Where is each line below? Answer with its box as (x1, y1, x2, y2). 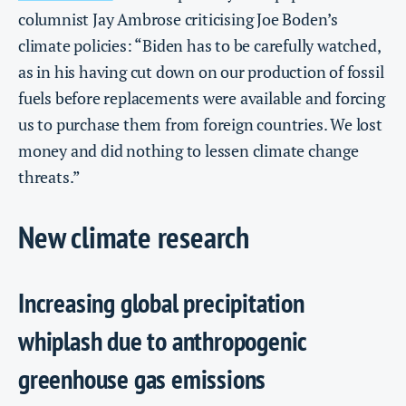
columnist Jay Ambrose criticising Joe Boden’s (18, 8, 338, 31)
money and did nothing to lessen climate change (18, 140, 359, 162)
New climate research (18, 216, 249, 256)
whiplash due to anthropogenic (18, 324, 307, 359)
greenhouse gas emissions (18, 362, 266, 397)
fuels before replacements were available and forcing (18, 87, 385, 110)
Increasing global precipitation (18, 285, 304, 321)
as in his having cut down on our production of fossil (18, 61, 384, 83)
